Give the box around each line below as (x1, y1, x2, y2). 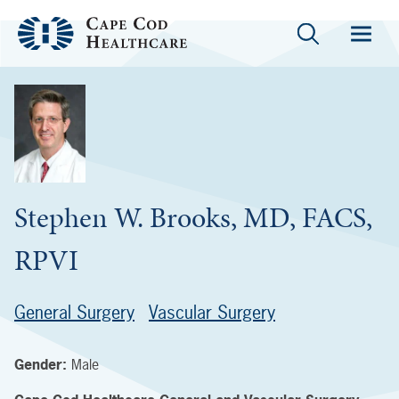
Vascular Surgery (149, 300, 275, 324)
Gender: (14, 354, 71, 374)
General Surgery (14, 300, 134, 324)
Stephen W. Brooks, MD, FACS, (14, 198, 372, 238)
